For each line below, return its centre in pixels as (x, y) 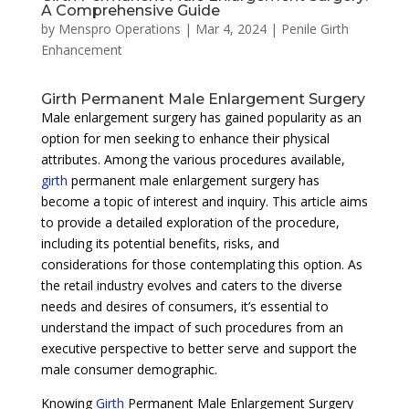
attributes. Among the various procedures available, (193, 159)
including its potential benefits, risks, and (160, 243)
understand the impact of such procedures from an (192, 327)
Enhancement (81, 49)
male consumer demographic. (129, 369)
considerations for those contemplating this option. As (201, 264)
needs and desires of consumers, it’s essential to (184, 306)
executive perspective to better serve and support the (199, 348)
